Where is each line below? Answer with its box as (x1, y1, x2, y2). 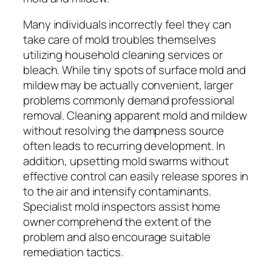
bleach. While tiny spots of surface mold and (23, 62, 246, 78)
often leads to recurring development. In (23, 138, 225, 154)
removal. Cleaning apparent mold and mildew (23, 107, 247, 124)
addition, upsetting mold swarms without (23, 153, 229, 169)
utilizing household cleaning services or (23, 47, 223, 63)
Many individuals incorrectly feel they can (23, 16, 231, 33)
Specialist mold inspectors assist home (23, 199, 221, 215)
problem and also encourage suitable (23, 229, 211, 245)
